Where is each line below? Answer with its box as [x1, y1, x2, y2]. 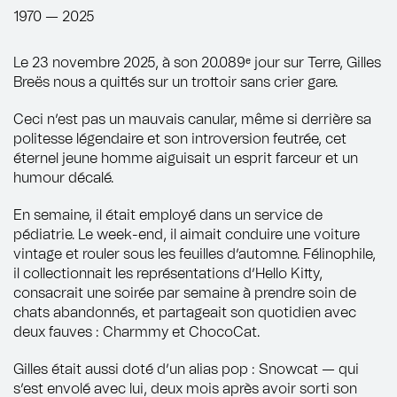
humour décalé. [13, 170, 113, 185]
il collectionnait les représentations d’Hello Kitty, [13, 266, 323, 281]
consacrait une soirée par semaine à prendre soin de [13, 285, 356, 300]
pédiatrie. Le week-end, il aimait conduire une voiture [13, 227, 360, 242]
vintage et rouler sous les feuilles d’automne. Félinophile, [13, 246, 376, 261]
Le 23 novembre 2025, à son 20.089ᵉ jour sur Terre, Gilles [13, 55, 381, 70]
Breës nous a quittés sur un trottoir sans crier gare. [13, 74, 338, 90]
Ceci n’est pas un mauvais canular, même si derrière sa [13, 112, 371, 127]
